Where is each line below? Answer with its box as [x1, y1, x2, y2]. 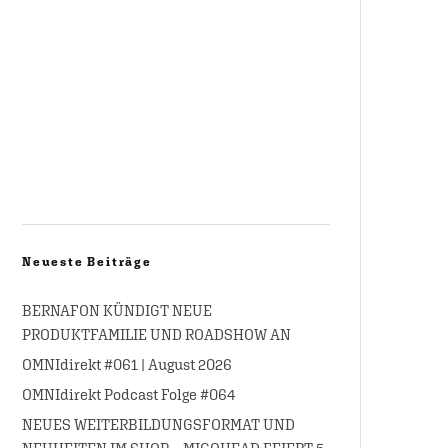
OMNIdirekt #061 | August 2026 [22, 355, 232, 373]
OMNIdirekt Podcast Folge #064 [22, 385, 235, 403]
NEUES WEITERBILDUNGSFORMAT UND [22, 415, 295, 433]
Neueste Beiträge [22, 254, 152, 269]
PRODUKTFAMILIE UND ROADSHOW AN [22, 325, 291, 343]
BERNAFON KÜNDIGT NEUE [22, 301, 212, 319]
